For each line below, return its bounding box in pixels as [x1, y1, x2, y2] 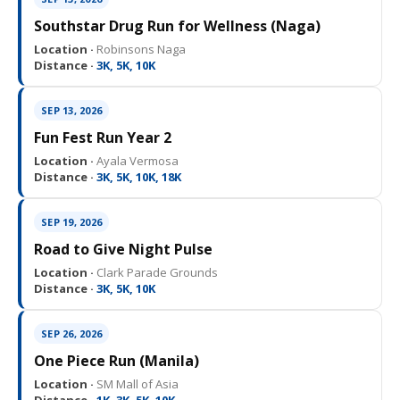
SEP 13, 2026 [41, 104, 102, 118]
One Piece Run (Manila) [34, 351, 199, 371]
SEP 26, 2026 [41, 327, 102, 341]
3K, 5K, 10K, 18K [94, 169, 181, 186]
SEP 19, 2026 [41, 215, 102, 229]
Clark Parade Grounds [94, 264, 218, 281]
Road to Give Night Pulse [34, 239, 212, 260]
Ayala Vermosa [94, 153, 179, 170]
